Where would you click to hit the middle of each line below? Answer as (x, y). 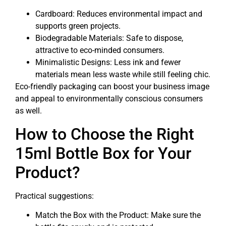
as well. (29, 111)
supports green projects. (78, 26)
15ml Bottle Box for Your (103, 153)
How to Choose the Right (105, 134)
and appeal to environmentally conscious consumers (109, 99)
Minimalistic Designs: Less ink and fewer (108, 63)
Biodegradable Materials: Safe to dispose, (109, 38)
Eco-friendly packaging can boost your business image (112, 87)
